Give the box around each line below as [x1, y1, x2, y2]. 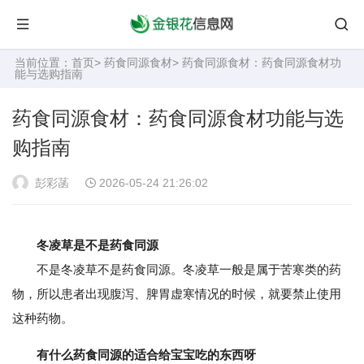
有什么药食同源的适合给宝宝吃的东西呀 [37, 348, 256, 362]
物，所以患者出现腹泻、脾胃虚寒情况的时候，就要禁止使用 [12, 287, 341, 301]
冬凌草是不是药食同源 [37, 238, 158, 252]
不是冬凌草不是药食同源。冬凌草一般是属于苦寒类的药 [12, 262, 341, 276]
